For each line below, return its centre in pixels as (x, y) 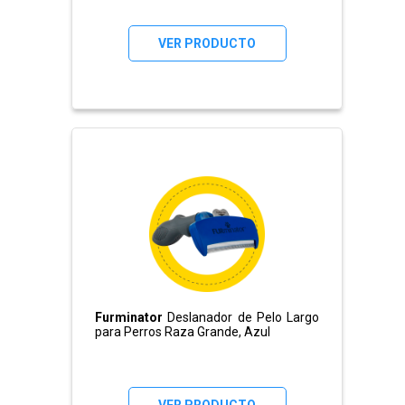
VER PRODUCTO (207, 44)
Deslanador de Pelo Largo (243, 318)
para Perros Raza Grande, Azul (183, 332)
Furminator (132, 318)
